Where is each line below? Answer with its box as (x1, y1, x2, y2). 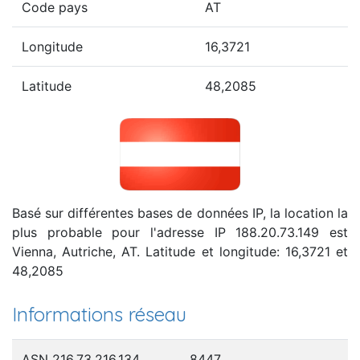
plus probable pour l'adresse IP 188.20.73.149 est (12, 223, 348, 240)
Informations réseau (12, 301, 186, 326)
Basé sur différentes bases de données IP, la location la (12, 204, 348, 221)
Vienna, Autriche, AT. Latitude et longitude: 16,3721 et (12, 243, 348, 260)
